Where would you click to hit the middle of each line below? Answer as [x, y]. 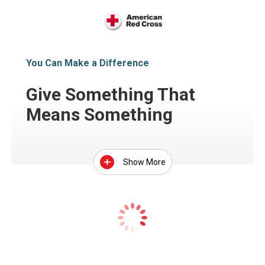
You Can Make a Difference [88, 63]
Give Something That [111, 94]
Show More [144, 162]
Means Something [99, 114]
